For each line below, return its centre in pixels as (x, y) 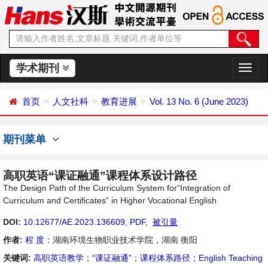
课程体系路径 (165, 258)
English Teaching (231, 258)
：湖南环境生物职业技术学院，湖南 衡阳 (121, 240)
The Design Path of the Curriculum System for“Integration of (117, 188)
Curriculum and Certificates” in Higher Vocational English (110, 200)
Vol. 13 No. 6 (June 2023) (199, 101)
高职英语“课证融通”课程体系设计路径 (100, 176)
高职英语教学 (59, 258)
